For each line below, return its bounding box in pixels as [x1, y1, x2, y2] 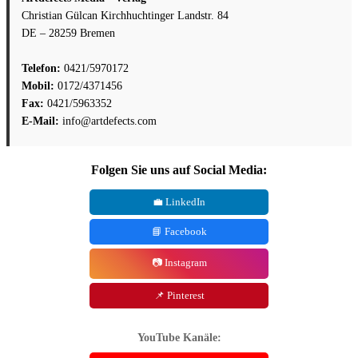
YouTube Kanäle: [137, 331, 221, 344]
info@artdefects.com [59, 114, 157, 127]
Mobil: [22, 79, 54, 92]
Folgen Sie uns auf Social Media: [91, 163, 267, 177]
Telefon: [22, 62, 61, 74]
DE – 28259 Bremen [22, 26, 115, 39]
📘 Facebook [151, 225, 207, 238]
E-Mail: [22, 114, 59, 127]
